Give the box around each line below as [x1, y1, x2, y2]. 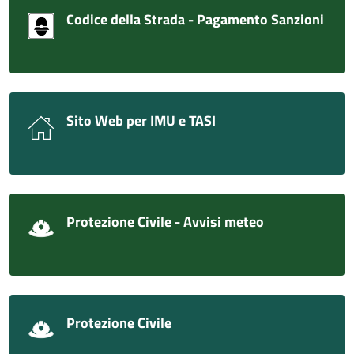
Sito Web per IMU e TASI [66, 110, 216, 132]
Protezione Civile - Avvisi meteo [66, 211, 264, 233]
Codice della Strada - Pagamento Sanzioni [66, 9, 324, 31]
